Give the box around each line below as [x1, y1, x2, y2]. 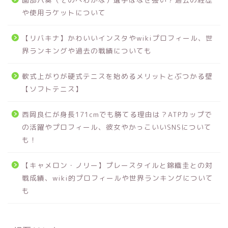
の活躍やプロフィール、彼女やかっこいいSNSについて [22, 122, 212, 132]
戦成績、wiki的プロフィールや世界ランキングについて [22, 173, 213, 183]
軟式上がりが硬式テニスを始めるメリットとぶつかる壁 [22, 71, 213, 81]
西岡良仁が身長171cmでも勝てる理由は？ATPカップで [22, 109, 212, 120]
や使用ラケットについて [22, 8, 106, 18]
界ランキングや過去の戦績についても [22, 46, 152, 56]
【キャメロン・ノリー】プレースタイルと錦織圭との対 [22, 160, 213, 170]
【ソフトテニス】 [22, 84, 83, 94]
